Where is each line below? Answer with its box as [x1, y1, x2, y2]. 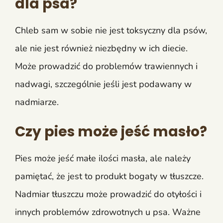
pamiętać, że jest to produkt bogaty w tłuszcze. [15, 170, 204, 182]
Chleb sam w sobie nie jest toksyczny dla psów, [15, 24, 207, 36]
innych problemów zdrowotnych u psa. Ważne [15, 206, 201, 218]
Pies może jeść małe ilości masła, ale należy [15, 152, 191, 164]
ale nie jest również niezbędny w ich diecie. [15, 42, 188, 54]
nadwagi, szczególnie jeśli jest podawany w [15, 78, 192, 90]
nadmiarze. [15, 96, 59, 108]
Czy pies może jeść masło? [15, 121, 207, 141]
